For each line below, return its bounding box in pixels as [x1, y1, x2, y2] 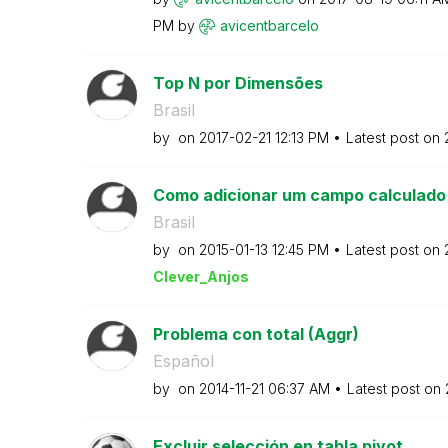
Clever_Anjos [152, 267, 249, 285]
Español [152, 350, 214, 371]
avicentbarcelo [219, 16, 319, 34]
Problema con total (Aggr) [152, 323, 359, 344]
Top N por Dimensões [152, 72, 323, 93]
